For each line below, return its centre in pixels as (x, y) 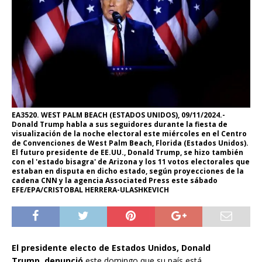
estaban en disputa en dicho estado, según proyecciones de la (128, 171)
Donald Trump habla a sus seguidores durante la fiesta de (120, 125)
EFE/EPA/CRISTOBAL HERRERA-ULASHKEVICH (90, 190)
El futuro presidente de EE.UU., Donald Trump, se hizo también (127, 153)
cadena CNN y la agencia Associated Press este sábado (115, 181)
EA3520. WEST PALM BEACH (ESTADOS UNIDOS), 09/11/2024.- (118, 115)
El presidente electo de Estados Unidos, (95, 248)
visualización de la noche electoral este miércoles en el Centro (129, 134)
